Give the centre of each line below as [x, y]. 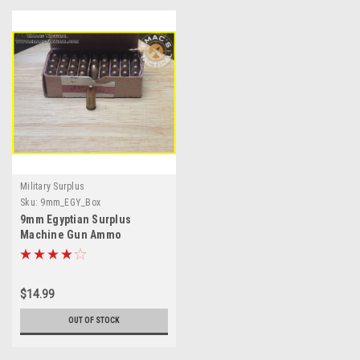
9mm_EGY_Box [70, 202]
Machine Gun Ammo [71, 235]
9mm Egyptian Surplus [76, 219]
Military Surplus [52, 186]
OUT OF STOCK [94, 320]
